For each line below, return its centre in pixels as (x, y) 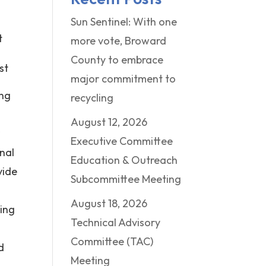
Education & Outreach (124, 160)
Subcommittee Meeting (126, 179)
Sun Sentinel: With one (124, 22)
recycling (92, 98)
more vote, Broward (119, 41)
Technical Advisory (116, 223)
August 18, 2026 (109, 204)
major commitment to (123, 79)
